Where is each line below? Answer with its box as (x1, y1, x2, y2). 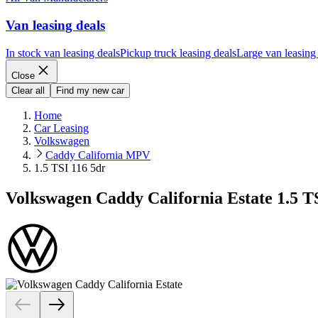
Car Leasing (34, 121, 89, 134)
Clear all (11, 84, 45, 96)
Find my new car (56, 84, 124, 96)
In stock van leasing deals (6, 46, 120, 59)
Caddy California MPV (45, 148, 150, 161)
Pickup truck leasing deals (120, 46, 236, 59)
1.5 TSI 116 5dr (34, 161, 105, 174)
